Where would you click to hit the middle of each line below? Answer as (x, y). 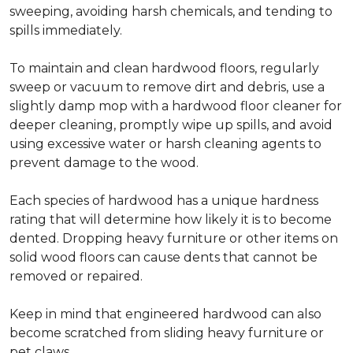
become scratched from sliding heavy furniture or (167, 333)
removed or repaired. (76, 277)
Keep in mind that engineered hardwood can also (165, 314)
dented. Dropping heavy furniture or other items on (174, 239)
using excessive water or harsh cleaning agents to (165, 144)
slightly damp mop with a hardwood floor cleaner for (176, 106)
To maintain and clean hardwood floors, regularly (164, 69)
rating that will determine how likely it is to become (171, 220)
